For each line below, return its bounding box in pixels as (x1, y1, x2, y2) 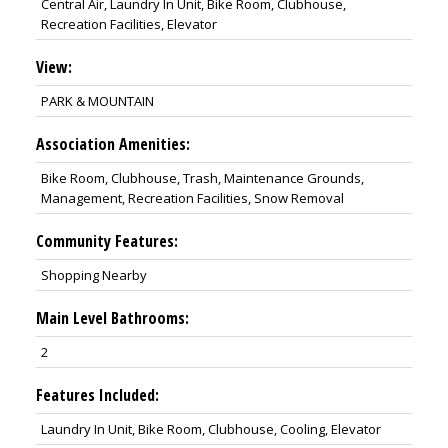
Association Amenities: (35, 133, 190, 156)
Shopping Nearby (40, 266, 147, 285)
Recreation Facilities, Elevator (40, 15, 217, 34)
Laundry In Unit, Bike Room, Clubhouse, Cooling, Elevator (40, 420, 381, 439)
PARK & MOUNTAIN (40, 92, 154, 111)
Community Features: (35, 230, 178, 253)
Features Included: (35, 384, 159, 407)
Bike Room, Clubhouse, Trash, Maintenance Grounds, (40, 169, 364, 188)
